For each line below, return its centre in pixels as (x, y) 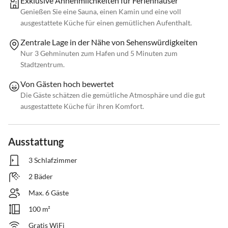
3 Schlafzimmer (53, 160)
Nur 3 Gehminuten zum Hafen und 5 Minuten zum (99, 53)
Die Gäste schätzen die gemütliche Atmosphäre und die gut (113, 95)
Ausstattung (36, 142)
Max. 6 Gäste (49, 193)
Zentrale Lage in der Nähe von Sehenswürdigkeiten (109, 42)
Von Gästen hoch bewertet (67, 84)
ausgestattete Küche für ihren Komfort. (82, 106)
